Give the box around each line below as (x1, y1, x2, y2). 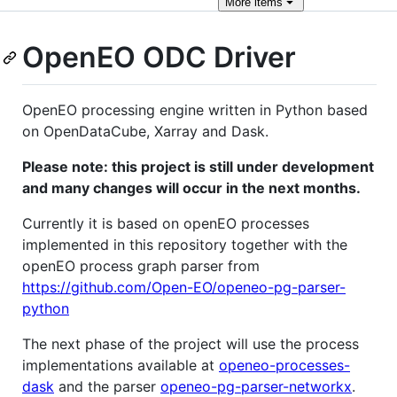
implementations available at (22, 355, 219, 374)
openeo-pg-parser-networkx (160, 377, 352, 395)
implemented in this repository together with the (22, 235, 347, 253)
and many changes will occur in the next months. (22, 178, 361, 197)
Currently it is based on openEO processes (22, 214, 309, 232)
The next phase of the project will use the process (22, 334, 359, 353)
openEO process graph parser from (22, 256, 260, 275)
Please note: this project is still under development (22, 157, 374, 175)
